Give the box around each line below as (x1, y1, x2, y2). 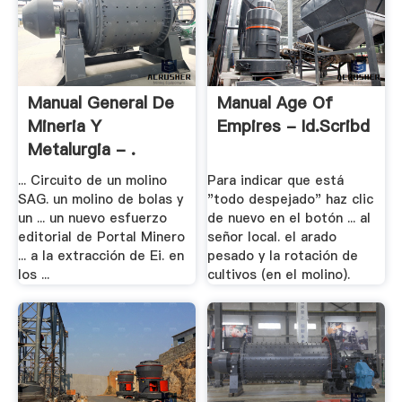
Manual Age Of (217, 91, 334, 114)
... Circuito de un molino (17, 171, 167, 190)
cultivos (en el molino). (207, 266, 351, 284)
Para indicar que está (207, 171, 345, 190)
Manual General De (27, 91, 174, 114)
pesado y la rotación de (207, 247, 359, 266)
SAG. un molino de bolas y (17, 190, 183, 209)
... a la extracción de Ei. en (17, 247, 184, 266)
